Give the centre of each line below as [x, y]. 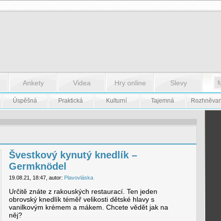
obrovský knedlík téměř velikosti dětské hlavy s [81, 199]
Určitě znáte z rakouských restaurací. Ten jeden [83, 191]
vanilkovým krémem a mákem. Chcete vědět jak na [88, 207]
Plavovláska [78, 178]
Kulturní [116, 101]
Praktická [71, 101]
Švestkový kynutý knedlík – [73, 155]
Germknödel [37, 166]
